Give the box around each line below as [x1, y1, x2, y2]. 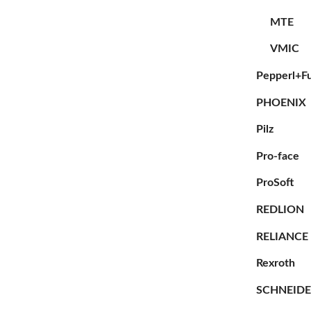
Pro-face [256, 150, 299, 162]
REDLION [256, 203, 304, 215]
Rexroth [256, 258, 295, 269]
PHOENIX [256, 96, 306, 108]
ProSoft [256, 177, 294, 189]
